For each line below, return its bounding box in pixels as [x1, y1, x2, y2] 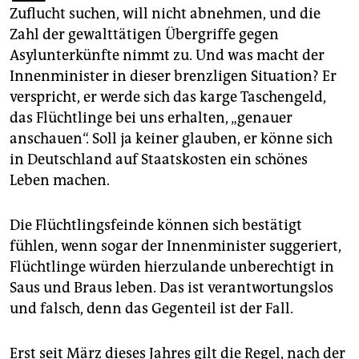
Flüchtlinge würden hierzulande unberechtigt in [10, 257, 334, 276]
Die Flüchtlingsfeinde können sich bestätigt [10, 216, 302, 234]
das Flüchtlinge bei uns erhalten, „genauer [10, 108, 292, 127]
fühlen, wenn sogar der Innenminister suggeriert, [10, 236, 341, 255]
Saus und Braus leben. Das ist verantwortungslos [10, 278, 333, 296]
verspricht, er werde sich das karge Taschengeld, [10, 87, 326, 106]
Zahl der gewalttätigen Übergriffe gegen [10, 25, 279, 43]
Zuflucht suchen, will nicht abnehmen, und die [10, 4, 321, 22]
